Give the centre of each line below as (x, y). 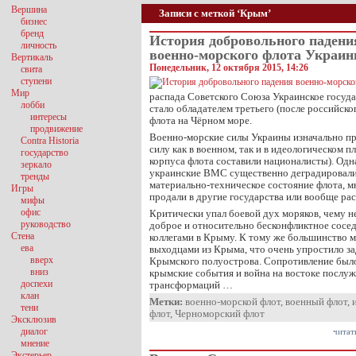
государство (44, 153)
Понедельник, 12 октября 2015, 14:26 (229, 68)
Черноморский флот (220, 313)
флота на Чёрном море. (201, 120)
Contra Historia (50, 141)
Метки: (166, 302)
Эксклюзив (34, 319)
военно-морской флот (233, 302)
